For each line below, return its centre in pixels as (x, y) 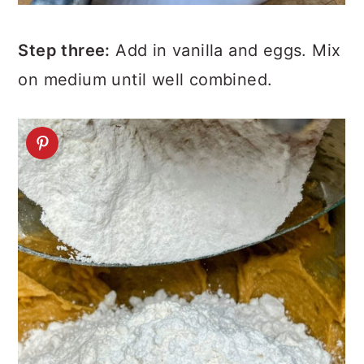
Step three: (64, 50)
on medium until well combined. (145, 80)
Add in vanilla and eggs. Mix (225, 50)
